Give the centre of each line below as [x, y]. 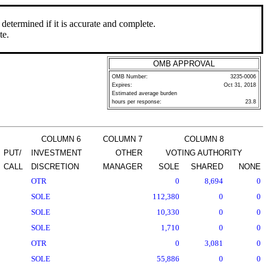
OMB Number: [130, 77]
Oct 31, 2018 [240, 85]
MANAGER [123, 167]
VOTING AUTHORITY [204, 153]
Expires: [122, 85]
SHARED [207, 167]
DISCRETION [55, 167]
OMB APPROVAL [184, 64]
